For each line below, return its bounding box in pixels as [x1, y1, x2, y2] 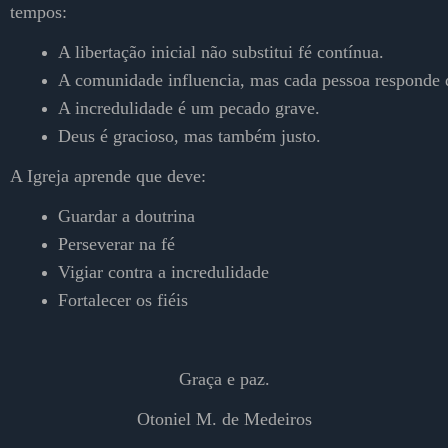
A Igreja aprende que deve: [10, 166, 206, 187]
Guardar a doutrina [58, 206, 195, 227]
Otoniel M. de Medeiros [136, 408, 312, 429]
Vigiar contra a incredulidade [58, 261, 269, 282]
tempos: [10, 2, 67, 23]
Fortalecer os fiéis [58, 289, 188, 310]
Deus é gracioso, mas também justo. [58, 126, 321, 147]
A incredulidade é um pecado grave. [58, 98, 320, 119]
